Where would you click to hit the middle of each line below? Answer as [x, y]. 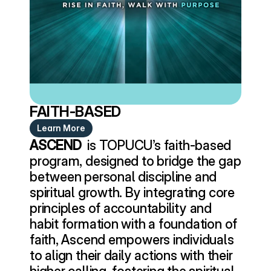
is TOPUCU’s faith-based [158, 145]
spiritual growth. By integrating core [132, 192]
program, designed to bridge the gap [135, 161]
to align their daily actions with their [131, 255]
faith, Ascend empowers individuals [132, 240]
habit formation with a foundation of [134, 224]
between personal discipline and [123, 177]
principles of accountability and [121, 208]
